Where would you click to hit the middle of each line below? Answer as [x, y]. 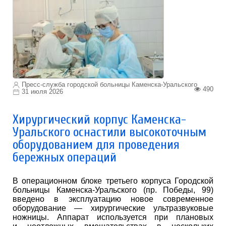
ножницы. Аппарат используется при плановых [113, 217]
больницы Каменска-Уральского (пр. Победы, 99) [113, 190]
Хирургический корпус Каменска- [99, 120]
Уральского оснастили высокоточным [109, 132]
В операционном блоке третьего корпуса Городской [113, 181]
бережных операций [65, 158]
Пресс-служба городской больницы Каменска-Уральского [108, 84]
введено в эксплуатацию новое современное [113, 199]
